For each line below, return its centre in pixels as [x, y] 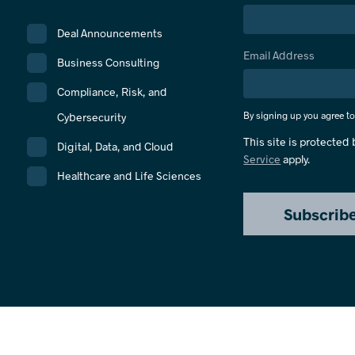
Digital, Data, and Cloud [115, 146]
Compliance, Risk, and [112, 92]
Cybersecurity [91, 117]
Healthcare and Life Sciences [129, 176]
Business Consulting [108, 62]
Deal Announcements [109, 33]
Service [262, 159]
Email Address [279, 55]
